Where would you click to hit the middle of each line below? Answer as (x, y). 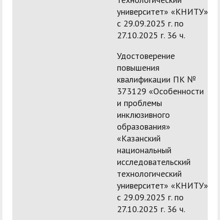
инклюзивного (143, 115)
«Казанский (139, 138)
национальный (144, 150)
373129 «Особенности (160, 91)
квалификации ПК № (156, 80)
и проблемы (139, 103)
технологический (149, 174)
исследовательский (154, 162)
